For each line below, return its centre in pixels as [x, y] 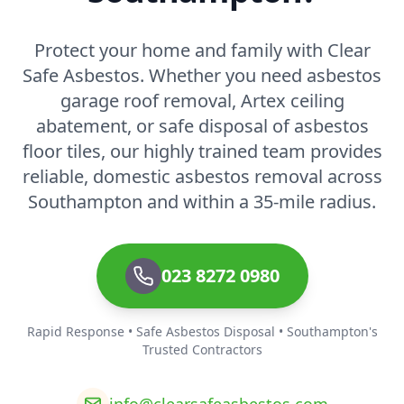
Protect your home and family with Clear [202, 50]
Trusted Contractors [202, 349]
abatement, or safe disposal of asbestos [202, 125]
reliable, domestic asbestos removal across [202, 176]
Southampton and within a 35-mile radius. [202, 201]
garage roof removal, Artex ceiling [202, 100]
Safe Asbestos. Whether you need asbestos [202, 75]
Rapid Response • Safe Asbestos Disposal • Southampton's [202, 331]
